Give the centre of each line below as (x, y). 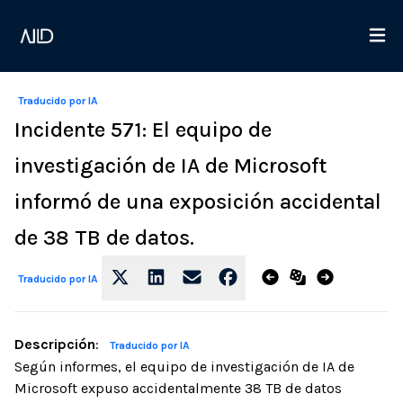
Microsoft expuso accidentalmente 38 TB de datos (178, 388)
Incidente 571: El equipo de (143, 130)
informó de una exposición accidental (198, 201)
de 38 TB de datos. (104, 237)
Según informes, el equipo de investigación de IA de (184, 367)
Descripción (55, 344)
